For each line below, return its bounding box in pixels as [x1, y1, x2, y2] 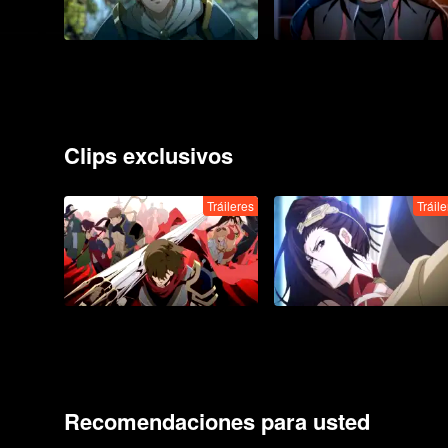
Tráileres [207, 197, 254, 214]
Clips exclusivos [64, 139, 233, 171]
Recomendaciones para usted [64, 405, 370, 437]
